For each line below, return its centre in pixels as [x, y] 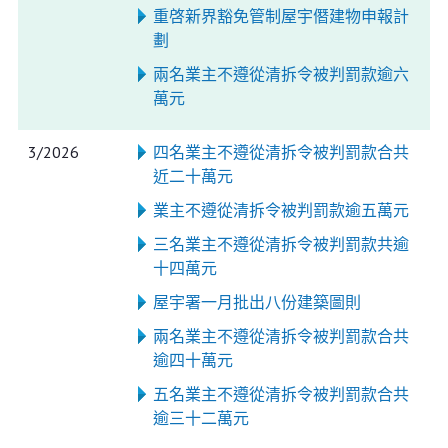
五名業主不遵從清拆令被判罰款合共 [280, 394]
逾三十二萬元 [200, 418]
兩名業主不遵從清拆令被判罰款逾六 [280, 74]
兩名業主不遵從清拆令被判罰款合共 [280, 336]
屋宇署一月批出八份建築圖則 [256, 302]
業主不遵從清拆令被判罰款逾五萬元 [280, 210]
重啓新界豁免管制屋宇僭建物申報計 [280, 16]
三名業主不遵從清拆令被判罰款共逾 [280, 244]
